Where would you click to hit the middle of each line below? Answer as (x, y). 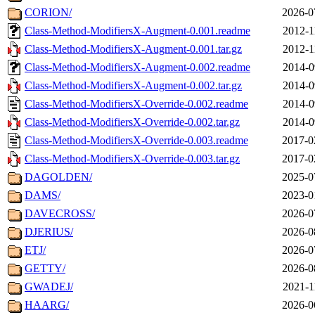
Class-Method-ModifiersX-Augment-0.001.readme (137, 31)
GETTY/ (45, 269)
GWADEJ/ (49, 287)
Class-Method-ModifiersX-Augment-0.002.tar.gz (133, 86)
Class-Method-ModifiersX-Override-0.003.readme (136, 141)
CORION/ (48, 13)
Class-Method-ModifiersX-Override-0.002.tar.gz (132, 122)
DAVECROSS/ (60, 214)
